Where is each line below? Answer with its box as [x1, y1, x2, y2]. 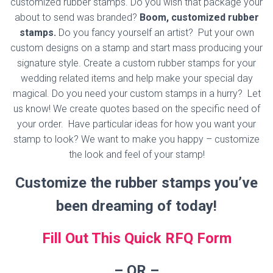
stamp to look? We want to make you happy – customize [13, 133, 260, 145]
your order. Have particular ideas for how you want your [17, 118, 256, 130]
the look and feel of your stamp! [68, 148, 205, 160]
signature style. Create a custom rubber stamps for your [17, 57, 256, 69]
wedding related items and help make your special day [20, 72, 253, 84]
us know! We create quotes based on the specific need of [13, 102, 260, 115]
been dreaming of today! [56, 197, 217, 214]
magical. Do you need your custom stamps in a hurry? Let [12, 87, 261, 99]
